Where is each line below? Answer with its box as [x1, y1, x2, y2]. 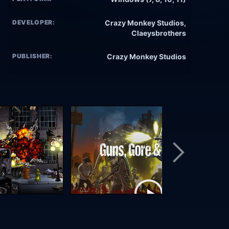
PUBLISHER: [12, 52, 53, 60]
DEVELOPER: [12, 18, 55, 27]
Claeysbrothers [131, 29, 186, 38]
